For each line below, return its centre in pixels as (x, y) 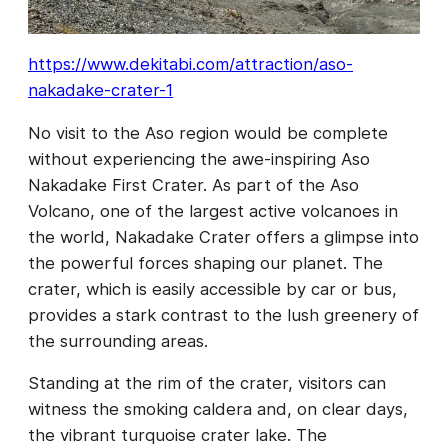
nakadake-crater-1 (100, 90)
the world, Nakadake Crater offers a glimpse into (223, 236)
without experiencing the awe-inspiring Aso (199, 158)
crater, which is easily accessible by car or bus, (212, 288)
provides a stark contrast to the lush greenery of (223, 314)
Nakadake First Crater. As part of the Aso (193, 184)
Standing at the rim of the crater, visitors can (207, 383)
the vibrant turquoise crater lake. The (177, 435)
